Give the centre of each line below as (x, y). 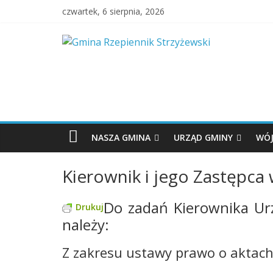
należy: (86, 225)
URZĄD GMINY (203, 137)
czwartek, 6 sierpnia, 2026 (113, 11)
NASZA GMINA (121, 137)
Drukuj (90, 207)
